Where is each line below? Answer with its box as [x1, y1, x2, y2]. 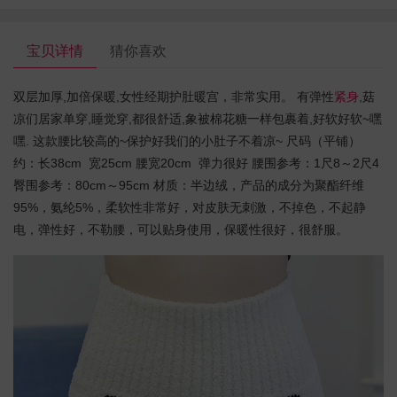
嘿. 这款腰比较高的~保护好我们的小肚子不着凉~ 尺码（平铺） [13, 133, 361, 148]
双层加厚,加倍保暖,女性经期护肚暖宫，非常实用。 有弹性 [13, 89, 334, 104]
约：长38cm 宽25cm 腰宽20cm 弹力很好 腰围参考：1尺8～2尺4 [13, 155, 379, 170]
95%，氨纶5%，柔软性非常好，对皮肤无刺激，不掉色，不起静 [13, 199, 366, 214]
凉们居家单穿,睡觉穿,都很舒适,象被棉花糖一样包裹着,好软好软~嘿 [13, 111, 382, 126]
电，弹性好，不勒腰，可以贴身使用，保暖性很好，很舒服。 [13, 222, 348, 237]
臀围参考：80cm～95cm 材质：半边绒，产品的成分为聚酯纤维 [13, 177, 364, 192]
